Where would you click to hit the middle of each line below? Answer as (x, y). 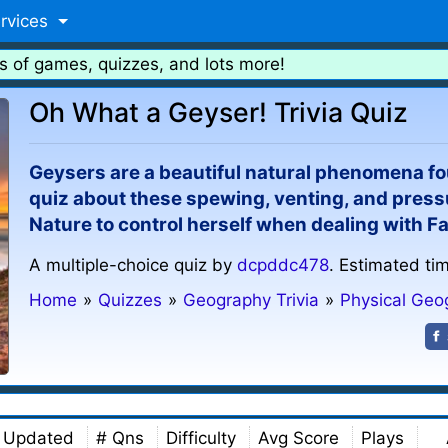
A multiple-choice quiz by (133, 265)
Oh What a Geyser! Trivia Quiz (219, 112)
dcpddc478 (283, 265)
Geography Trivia (251, 300)
